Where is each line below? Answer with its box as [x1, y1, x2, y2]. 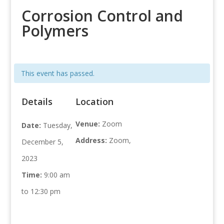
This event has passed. [20, 68, 94, 78]
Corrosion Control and [21, 5, 183, 26]
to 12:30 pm [21, 186, 60, 196]
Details [21, 95, 52, 108]
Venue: [75, 119, 102, 129]
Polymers [21, 20, 88, 41]
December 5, [21, 137, 63, 147]
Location [75, 95, 114, 108]
